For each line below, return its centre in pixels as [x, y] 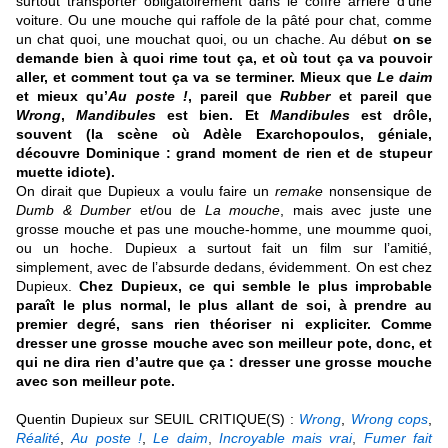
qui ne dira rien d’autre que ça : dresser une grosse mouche [224, 362]
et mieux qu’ [62, 96]
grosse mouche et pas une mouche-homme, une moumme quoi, [224, 229]
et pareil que [381, 96]
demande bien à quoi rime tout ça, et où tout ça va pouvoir [224, 58]
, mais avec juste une [356, 210]
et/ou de [168, 210]
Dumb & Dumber [73, 210]
